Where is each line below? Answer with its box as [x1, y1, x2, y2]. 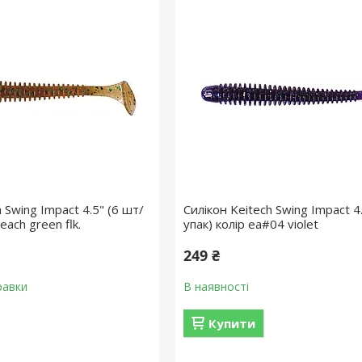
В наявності [183, 279, 249, 294]
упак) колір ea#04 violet [183, 216, 318, 232]
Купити [208, 315, 255, 331]
